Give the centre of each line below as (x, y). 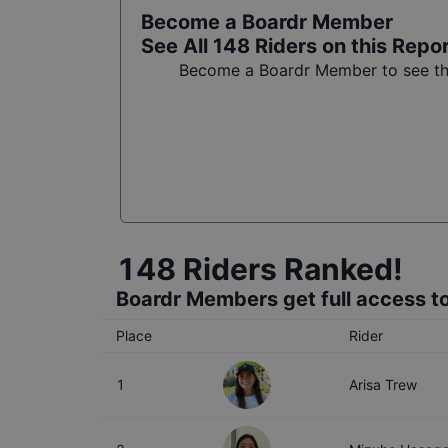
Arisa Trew (383, 384)
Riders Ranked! (293, 269)
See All (177, 46)
